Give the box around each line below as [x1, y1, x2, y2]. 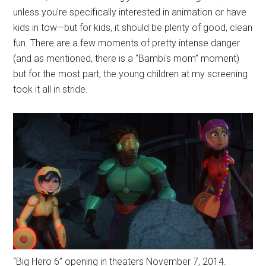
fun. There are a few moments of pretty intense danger [13, 37, 240, 49]
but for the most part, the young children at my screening [13, 68, 248, 80]
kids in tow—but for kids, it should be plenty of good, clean [13, 21, 253, 33]
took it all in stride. [13, 83, 88, 95]
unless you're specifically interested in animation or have [13, 6, 247, 18]
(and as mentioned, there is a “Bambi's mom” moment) [13, 52, 240, 64]
